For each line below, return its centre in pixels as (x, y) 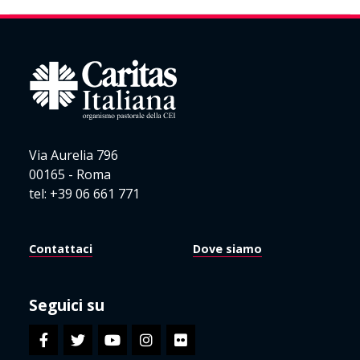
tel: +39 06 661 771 (84, 194)
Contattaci (61, 249)
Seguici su (67, 305)
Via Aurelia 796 (74, 155)
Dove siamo (227, 249)
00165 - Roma (70, 174)
